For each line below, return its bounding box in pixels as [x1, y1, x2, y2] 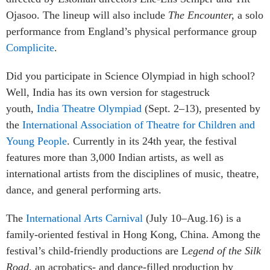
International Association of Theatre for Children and [22, 118, 255, 131]
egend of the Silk [188, 244, 261, 257]
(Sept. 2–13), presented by [142, 102, 260, 115]
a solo [237, 8, 263, 21]
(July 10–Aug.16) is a [146, 212, 241, 224]
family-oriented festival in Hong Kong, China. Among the [6, 228, 260, 240]
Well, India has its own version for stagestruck [6, 86, 210, 98]
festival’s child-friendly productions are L [6, 244, 188, 257]
